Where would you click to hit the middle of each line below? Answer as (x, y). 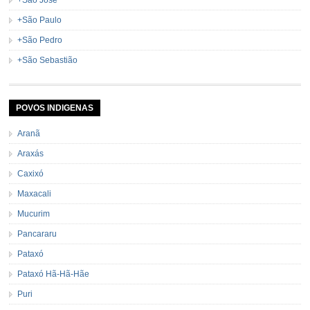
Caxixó (31, 173)
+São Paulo (40, 20)
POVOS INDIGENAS (55, 108)
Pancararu (37, 234)
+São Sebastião (48, 60)
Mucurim (34, 213)
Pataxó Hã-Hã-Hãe (54, 274)
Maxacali (35, 193)
